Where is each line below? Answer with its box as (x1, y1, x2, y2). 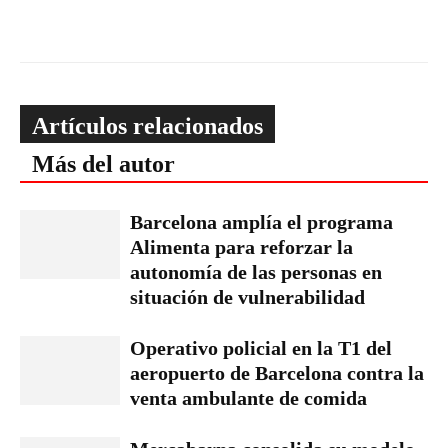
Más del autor (32, 151, 175, 177)
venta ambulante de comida (130, 387, 367, 409)
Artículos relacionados (32, 113, 263, 139)
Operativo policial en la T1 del (130, 337, 392, 359)
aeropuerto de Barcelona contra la (130, 362, 424, 384)
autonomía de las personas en (130, 261, 382, 283)
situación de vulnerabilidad (130, 286, 365, 308)
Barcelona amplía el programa (130, 211, 393, 233)
